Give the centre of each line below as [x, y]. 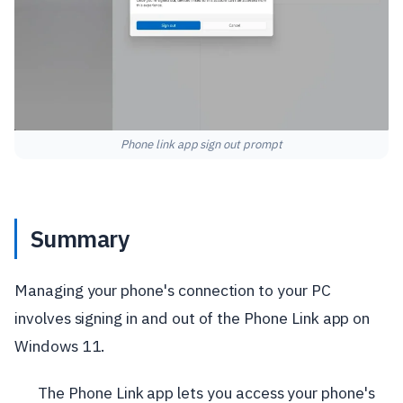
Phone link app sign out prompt [201, 144]
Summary [80, 239]
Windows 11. [60, 346]
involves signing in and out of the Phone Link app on [193, 318]
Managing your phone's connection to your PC [173, 291]
